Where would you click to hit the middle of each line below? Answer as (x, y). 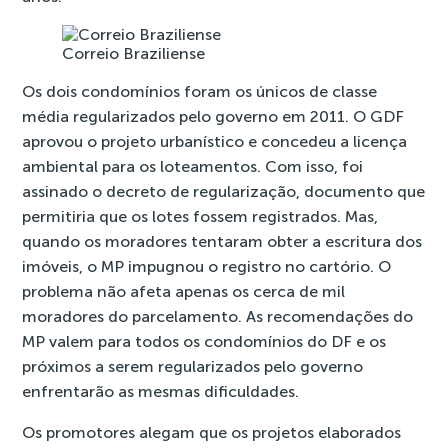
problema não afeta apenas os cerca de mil (184, 291)
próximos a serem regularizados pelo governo (193, 366)
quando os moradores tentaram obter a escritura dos (222, 241)
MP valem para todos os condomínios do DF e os (204, 341)
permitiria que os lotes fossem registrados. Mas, (200, 216)
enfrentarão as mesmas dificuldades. (161, 391)
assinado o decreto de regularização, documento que (224, 191)
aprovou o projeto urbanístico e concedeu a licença (215, 141)
